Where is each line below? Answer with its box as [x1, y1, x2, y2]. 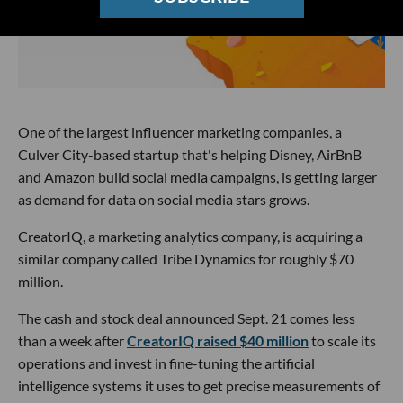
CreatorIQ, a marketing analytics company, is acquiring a [18, 227, 363, 245]
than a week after [18, 331, 127, 349]
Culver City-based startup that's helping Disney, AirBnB [18, 145, 362, 163]
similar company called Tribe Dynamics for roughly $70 [18, 249, 354, 267]
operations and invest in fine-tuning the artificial [18, 354, 315, 372]
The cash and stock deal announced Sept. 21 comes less [18, 309, 355, 327]
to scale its [309, 331, 376, 349]
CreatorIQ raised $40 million [127, 331, 309, 349]
